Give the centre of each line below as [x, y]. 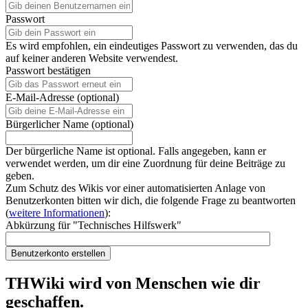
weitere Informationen [57, 212]
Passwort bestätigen [48, 70]
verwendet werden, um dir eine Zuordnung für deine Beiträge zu [145, 163]
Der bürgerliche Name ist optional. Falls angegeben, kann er [136, 151]
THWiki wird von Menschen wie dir [133, 283]
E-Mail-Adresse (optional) [62, 97]
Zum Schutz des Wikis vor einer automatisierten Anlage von [135, 188]
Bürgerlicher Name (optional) [69, 124]
